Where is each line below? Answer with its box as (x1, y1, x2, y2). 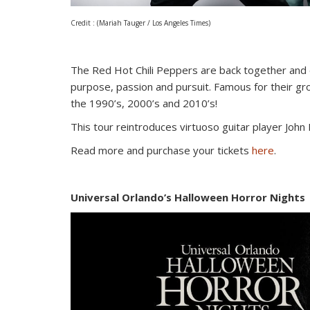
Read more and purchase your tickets (71, 143, 252, 157)
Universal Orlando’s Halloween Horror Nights (71, 190, 305, 204)
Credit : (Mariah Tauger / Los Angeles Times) (71, 17, 210, 28)
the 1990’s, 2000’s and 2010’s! (71, 95, 217, 110)
